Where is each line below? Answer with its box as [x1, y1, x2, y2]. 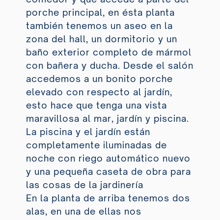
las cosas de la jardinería [26, 179, 143, 191]
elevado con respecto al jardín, [26, 86, 172, 98]
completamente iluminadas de [26, 139, 167, 151]
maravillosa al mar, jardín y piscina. [26, 113, 189, 124]
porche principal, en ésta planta [26, 7, 175, 18]
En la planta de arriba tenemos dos [26, 192, 190, 204]
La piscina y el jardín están [26, 126, 150, 137]
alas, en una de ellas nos [26, 206, 141, 217]
